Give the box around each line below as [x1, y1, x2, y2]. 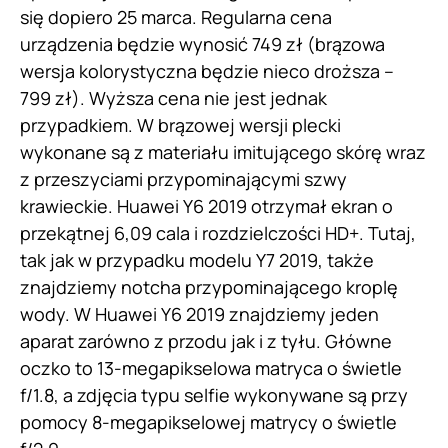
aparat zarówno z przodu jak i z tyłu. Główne [20, 328, 392, 353]
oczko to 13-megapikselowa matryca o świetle [20, 355, 402, 380]
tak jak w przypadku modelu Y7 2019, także [20, 247, 374, 272]
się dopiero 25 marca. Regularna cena [20, 4, 332, 29]
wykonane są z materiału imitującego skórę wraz [20, 139, 426, 164]
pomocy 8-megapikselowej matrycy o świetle [20, 409, 397, 434]
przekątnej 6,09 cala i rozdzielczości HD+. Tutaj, [20, 220, 416, 245]
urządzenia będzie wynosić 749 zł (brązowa [20, 31, 385, 56]
